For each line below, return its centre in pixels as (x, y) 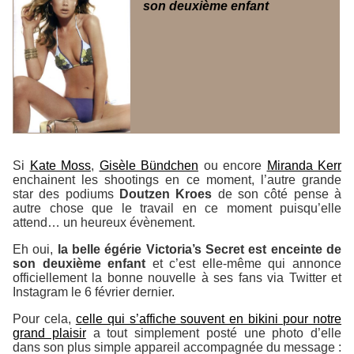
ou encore (233, 165)
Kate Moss (60, 165)
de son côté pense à (277, 194)
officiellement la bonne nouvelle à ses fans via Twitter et (177, 277)
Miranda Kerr (304, 165)
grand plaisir (49, 333)
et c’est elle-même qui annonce (244, 263)
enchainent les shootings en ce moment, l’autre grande (177, 179)
